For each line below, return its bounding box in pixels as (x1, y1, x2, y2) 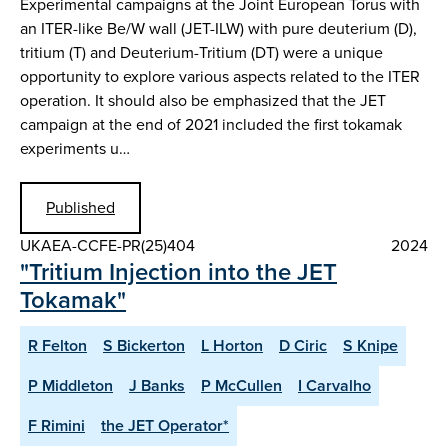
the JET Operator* (101, 413, 229, 437)
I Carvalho (298, 373, 371, 397)
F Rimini (28, 413, 85, 437)
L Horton (201, 333, 263, 357)
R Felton (28, 333, 87, 357)
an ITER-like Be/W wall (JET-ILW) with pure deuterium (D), (20, 16, 417, 40)
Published (46, 195, 115, 219)
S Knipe (343, 333, 398, 357)
